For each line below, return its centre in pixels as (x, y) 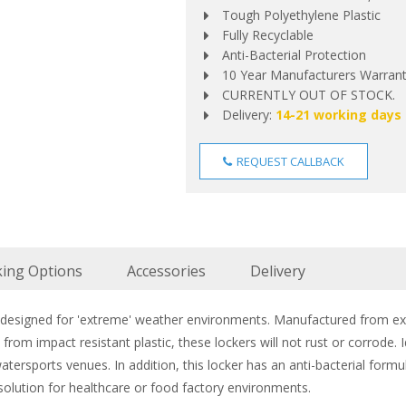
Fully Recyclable (267, 35)
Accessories (166, 271)
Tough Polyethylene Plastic (301, 15)
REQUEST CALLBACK (289, 161)
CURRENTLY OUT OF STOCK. (308, 95)
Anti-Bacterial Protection (294, 55)
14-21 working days (338, 115)
